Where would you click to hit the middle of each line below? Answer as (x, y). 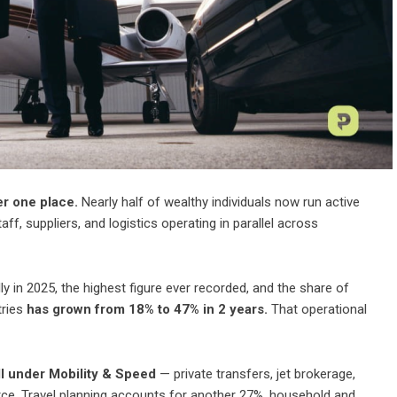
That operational (317, 309)
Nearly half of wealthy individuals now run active (219, 202)
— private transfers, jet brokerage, (256, 374)
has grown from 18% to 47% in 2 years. (147, 309)
